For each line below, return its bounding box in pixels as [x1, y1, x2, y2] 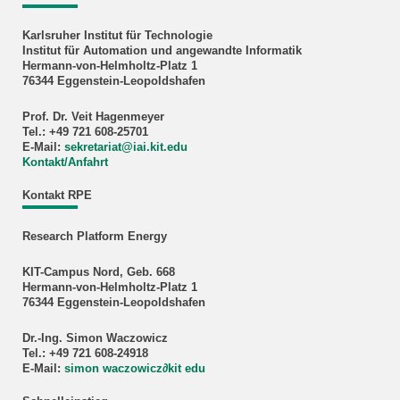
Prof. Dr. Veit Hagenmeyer [21, 111, 164, 123]
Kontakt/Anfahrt [21, 156, 108, 169]
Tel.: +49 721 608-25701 [21, 126, 148, 138]
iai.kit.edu [132, 141, 187, 154]
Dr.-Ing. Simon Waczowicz [21, 331, 168, 345]
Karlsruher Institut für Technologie [21, 29, 212, 42]
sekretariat [63, 141, 121, 154]
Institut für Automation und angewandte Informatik [21, 44, 302, 57]
